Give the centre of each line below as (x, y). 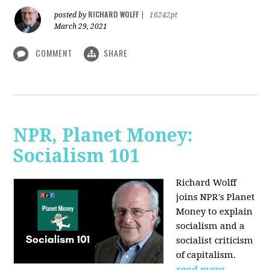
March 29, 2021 (81, 26)
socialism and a (211, 226)
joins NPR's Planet (216, 197)
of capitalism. (207, 255)
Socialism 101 (77, 156)
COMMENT (54, 52)
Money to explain (215, 212)
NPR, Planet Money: (103, 136)
